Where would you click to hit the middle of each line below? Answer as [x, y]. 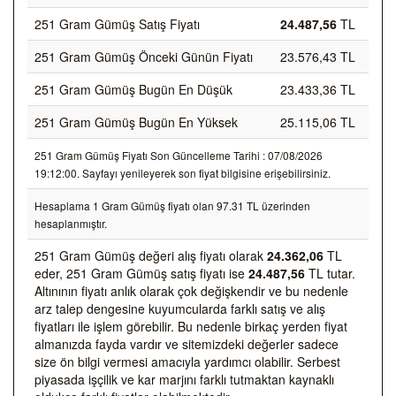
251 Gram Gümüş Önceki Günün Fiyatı [144, 57]
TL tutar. [330, 273]
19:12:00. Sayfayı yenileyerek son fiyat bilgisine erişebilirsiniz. [183, 173]
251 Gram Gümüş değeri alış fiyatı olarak [151, 255]
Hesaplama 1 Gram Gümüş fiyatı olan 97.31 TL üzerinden [172, 206]
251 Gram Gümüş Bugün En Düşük [133, 89]
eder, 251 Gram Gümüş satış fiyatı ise [141, 273]
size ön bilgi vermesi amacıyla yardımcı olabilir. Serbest [187, 362]
